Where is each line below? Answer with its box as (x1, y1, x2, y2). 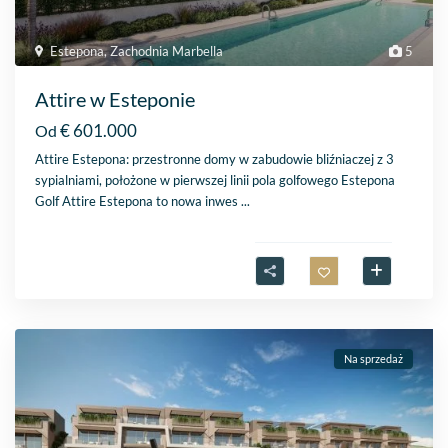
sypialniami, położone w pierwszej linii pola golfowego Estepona (35, 172, 396, 189)
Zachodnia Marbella (110, 43, 224, 60)
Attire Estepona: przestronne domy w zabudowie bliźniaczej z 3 (35, 151, 395, 168)
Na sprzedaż (343, 352, 403, 366)
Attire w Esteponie (35, 87, 196, 112)
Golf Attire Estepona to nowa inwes (35, 193, 242, 210)
